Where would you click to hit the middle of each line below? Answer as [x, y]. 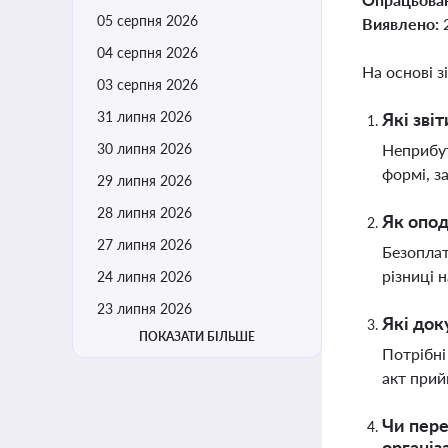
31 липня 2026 [144, 116]
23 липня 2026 [144, 308]
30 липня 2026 [144, 148]
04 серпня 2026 [147, 52]
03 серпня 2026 [147, 84]
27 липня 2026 [144, 244]
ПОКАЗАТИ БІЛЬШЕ [197, 336]
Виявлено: [402, 23]
